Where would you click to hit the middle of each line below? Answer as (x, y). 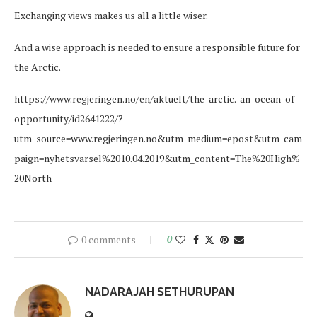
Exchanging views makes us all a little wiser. (111, 15)
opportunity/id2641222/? (69, 118)
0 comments (108, 239)
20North (33, 178)
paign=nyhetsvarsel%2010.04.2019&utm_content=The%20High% (157, 158)
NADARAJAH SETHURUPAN (160, 292)
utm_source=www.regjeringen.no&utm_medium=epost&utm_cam (158, 138)
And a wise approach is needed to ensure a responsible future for (157, 47)
